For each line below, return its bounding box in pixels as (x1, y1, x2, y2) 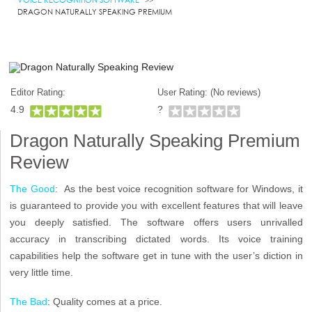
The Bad (10, 295, 48, 307)
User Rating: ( (157, 87, 213, 98)
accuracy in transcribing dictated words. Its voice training (10, 233, 303, 245)
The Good (10, 183, 55, 195)
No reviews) (213, 87, 260, 98)
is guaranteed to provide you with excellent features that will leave (10, 200, 303, 212)
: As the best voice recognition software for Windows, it (54, 183, 303, 195)
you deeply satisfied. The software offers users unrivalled (10, 217, 303, 228)
